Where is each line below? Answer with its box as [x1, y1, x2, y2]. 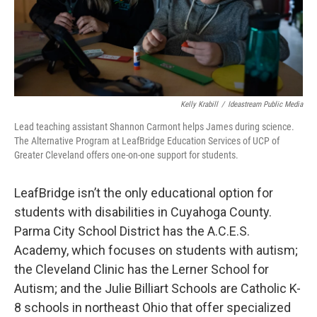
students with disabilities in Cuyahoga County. [14, 204, 272, 220]
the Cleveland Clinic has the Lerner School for [14, 262, 269, 277]
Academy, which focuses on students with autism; [14, 243, 298, 258]
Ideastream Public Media [228, 100, 303, 110]
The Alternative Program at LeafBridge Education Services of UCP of [14, 135, 279, 147]
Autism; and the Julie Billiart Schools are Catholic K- [14, 281, 301, 296]
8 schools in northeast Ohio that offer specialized [14, 300, 291, 316]
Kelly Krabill [180, 100, 218, 110]
